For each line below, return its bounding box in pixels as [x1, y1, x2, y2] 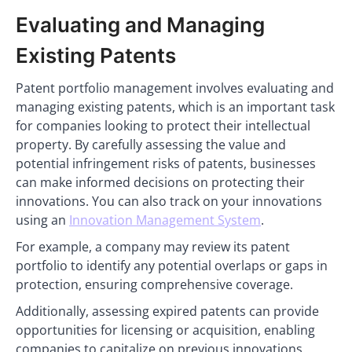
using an [16, 211, 69, 229]
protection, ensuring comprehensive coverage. [16, 276, 293, 293]
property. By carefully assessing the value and [16, 136, 286, 153]
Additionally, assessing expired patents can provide [16, 302, 319, 320]
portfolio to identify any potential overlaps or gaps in [16, 257, 328, 274]
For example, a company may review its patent [16, 238, 290, 255]
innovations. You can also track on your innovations [16, 192, 322, 210]
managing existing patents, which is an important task [16, 98, 335, 115]
